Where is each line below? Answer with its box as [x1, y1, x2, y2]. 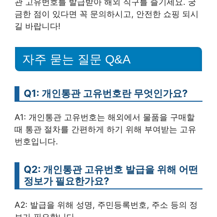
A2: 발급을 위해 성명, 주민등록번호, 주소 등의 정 [15, 200, 198, 210]
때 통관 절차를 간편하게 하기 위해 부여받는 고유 [15, 124, 196, 134]
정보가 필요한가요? [24, 174, 109, 187]
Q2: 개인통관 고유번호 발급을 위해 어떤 [24, 163, 198, 175]
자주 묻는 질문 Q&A [22, 52, 131, 66]
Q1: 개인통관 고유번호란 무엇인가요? [24, 87, 187, 99]
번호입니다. [15, 136, 58, 146]
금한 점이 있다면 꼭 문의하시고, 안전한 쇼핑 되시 [15, 9, 199, 19]
